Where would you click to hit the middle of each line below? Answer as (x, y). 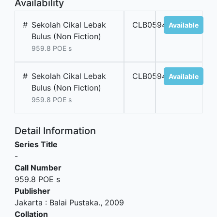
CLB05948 (152, 24)
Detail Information (55, 131)
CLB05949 (152, 76)
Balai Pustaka (74, 202)
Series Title (36, 144)
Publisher (32, 191)
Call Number (38, 167)
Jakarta (29, 202)
